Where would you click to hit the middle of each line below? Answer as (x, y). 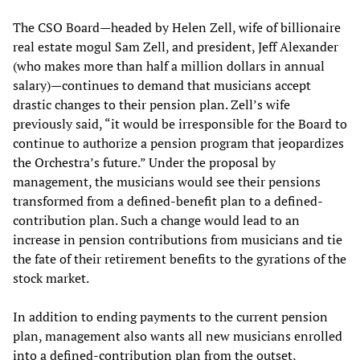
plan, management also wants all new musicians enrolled (178, 335)
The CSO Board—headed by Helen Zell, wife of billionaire (177, 27)
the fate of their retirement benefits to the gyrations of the (180, 258)
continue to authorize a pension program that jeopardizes (178, 143)
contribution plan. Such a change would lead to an (156, 220)
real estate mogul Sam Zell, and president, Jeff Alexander (176, 46)
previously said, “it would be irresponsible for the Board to (180, 123)
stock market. (51, 278)
